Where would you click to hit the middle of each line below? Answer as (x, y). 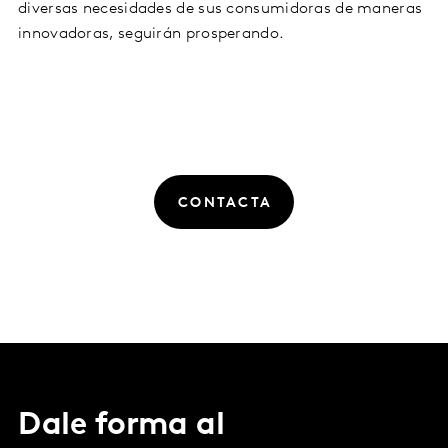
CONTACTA (225, 203)
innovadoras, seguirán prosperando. (153, 33)
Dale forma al (121, 426)
